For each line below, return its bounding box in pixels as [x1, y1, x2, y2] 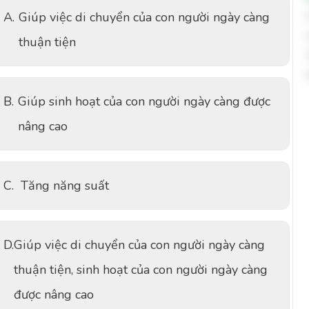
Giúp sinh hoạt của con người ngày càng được [18, 93, 271, 110]
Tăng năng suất [21, 177, 109, 194]
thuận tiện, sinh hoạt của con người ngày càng [14, 261, 268, 278]
